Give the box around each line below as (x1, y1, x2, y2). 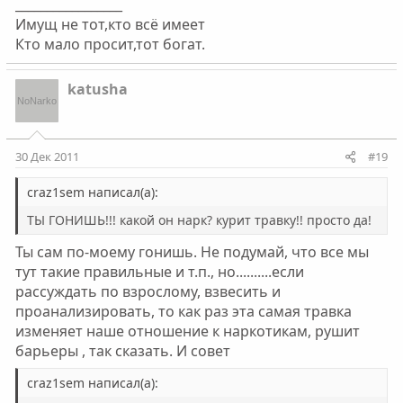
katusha (67, 79, 128, 99)
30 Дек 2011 (14, 148, 79, 165)
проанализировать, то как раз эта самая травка (14, 301, 352, 321)
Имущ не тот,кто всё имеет (14, 14, 205, 34)
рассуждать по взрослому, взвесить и (14, 282, 281, 301)
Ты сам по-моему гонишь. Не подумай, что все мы (14, 242, 369, 262)
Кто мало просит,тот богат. (14, 34, 205, 54)
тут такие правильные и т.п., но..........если (14, 262, 304, 282)
